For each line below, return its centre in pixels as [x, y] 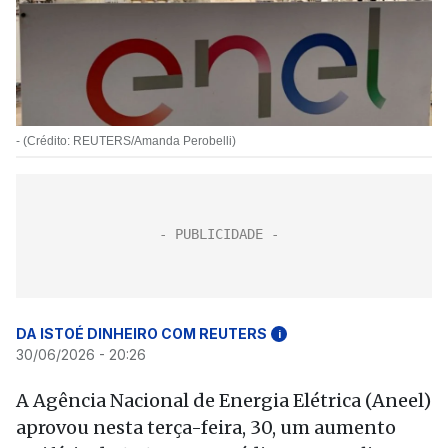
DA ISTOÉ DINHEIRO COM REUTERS [141, 333]
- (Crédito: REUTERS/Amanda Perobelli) [126, 141]
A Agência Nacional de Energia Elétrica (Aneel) [223, 400]
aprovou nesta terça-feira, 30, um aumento [206, 427]
